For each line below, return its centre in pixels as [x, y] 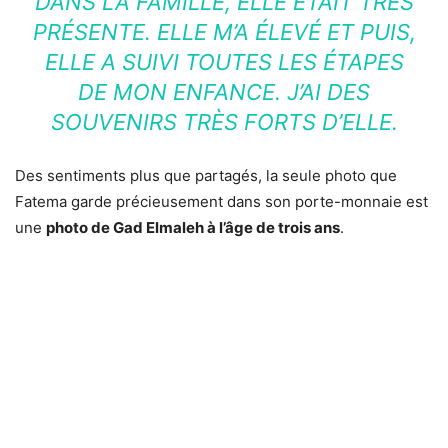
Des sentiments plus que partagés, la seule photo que [206, 176]
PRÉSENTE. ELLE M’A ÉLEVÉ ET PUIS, [224, 32]
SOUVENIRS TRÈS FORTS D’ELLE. [224, 122]
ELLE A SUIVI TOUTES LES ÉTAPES [224, 62]
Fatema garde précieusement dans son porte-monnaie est [221, 202]
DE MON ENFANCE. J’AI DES [224, 92]
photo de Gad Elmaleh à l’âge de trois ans [193, 228]
